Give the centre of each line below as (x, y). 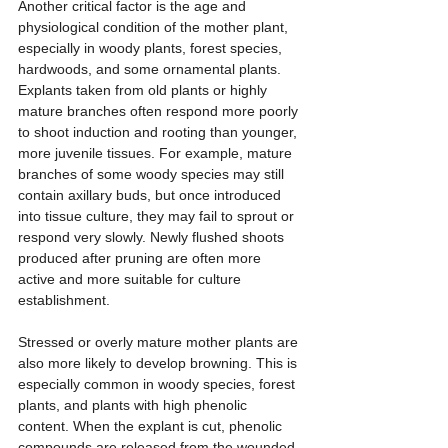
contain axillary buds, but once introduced (151, 195)
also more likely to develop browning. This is (159, 363)
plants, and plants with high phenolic (134, 405)
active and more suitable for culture (131, 279)
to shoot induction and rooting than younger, (159, 132)
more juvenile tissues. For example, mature (157, 153)
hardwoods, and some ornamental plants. (151, 69)
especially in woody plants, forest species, (152, 48)
